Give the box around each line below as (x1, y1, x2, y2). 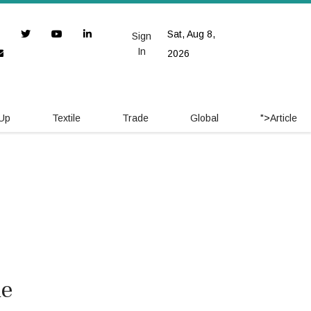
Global (190, 112, 219, 124)
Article (270, 112, 297, 124)
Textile (52, 112, 81, 124)
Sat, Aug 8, (167, 28, 216, 40)
